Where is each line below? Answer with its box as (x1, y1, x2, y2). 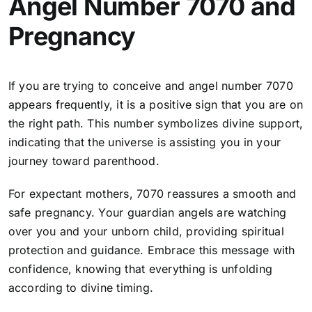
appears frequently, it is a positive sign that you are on (8, 97, 304, 112)
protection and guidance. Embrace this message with (8, 243, 295, 258)
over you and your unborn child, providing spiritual (8, 224, 284, 239)
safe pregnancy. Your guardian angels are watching (8, 205, 287, 220)
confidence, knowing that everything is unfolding (8, 262, 273, 276)
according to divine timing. (8, 281, 154, 295)
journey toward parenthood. (8, 154, 159, 169)
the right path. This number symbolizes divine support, (8, 116, 304, 131)
